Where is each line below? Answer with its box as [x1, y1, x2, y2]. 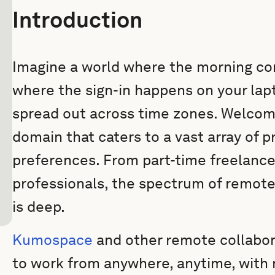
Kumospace [12, 231, 93, 249]
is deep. [12, 198, 68, 215]
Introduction [12, 7, 142, 33]
